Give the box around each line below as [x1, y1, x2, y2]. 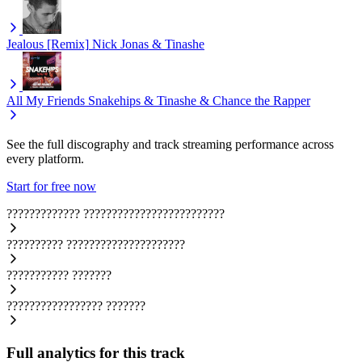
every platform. [6, 151, 84, 166]
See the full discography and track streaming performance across [6, 137, 334, 151]
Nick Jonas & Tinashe [92, 36, 204, 51]
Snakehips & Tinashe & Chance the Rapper [88, 93, 310, 107]
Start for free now [6, 179, 96, 193]
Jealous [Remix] [6, 36, 89, 51]
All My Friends [6, 93, 85, 107]
